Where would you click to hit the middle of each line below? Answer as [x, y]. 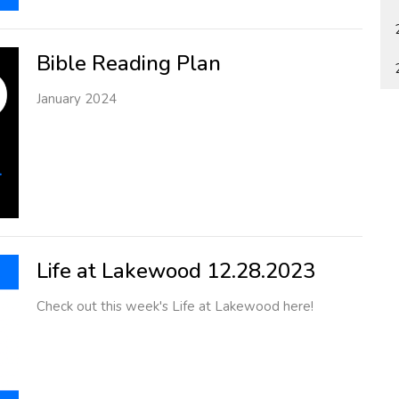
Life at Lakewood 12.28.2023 [175, 270]
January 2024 [76, 99]
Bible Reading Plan [128, 64]
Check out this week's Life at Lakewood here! [175, 306]
